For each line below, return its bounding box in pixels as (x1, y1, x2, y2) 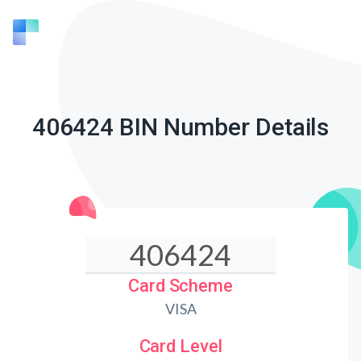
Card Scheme (128, 276, 233, 296)
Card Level (139, 336, 222, 356)
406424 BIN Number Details (31, 113, 330, 141)
